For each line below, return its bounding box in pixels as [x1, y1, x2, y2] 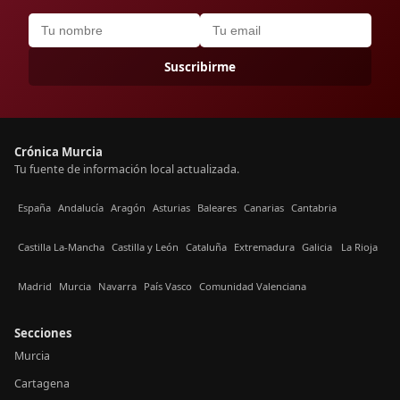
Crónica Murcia [14, 143, 103, 160]
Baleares [197, 201, 237, 215]
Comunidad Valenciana [199, 279, 306, 294]
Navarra [98, 279, 137, 294]
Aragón [111, 201, 146, 215]
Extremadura [234, 240, 295, 254]
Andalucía [58, 201, 104, 215]
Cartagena [14, 375, 70, 391]
